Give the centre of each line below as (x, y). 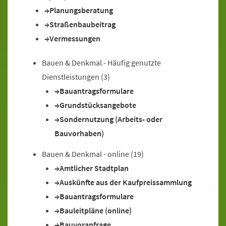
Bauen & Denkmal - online (86, 154)
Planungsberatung (81, 10)
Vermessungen (75, 38)
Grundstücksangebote (98, 105)
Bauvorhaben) (79, 133)
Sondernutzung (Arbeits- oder (111, 119)
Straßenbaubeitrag (82, 24)
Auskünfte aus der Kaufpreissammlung (126, 182)
